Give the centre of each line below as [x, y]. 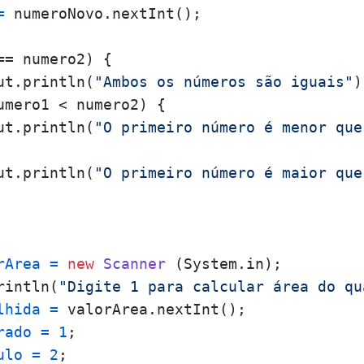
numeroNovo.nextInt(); [103, 13]
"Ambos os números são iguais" [224, 82]
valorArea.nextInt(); [152, 309]
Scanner [134, 264]
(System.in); [224, 264]
